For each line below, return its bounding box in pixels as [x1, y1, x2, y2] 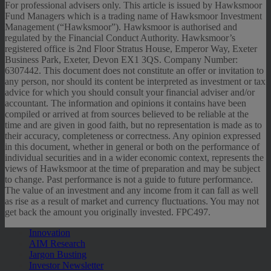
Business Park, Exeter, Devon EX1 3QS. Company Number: [5, 54, 238, 65]
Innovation [29, 227, 70, 238]
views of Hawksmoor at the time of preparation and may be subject [5, 163, 260, 174]
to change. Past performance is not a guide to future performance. [5, 174, 253, 184]
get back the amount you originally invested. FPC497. [5, 206, 211, 217]
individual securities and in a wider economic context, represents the [5, 152, 264, 163]
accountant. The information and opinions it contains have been [5, 97, 246, 108]
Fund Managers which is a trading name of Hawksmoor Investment [5, 10, 262, 21]
